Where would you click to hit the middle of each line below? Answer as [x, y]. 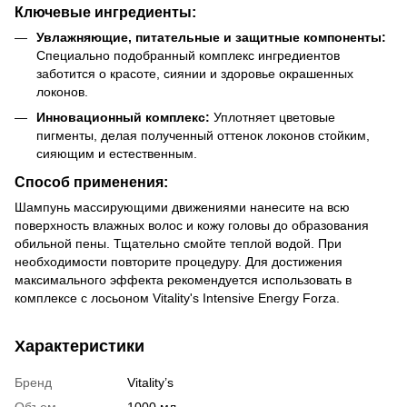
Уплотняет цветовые [273, 117]
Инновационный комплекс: [123, 117]
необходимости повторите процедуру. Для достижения [179, 261]
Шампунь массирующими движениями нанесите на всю [182, 207]
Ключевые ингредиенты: [105, 11]
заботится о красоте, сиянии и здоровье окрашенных [195, 73]
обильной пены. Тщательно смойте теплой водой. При [178, 243]
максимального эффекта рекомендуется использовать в [183, 279]
